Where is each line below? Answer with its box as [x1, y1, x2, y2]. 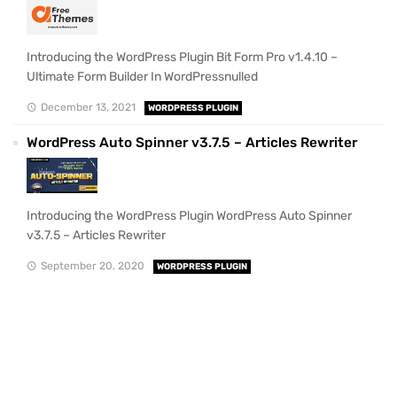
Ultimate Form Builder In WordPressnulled [27, 69, 258, 85]
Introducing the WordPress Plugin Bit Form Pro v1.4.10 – [27, 50, 338, 66]
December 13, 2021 [40, 100, 136, 113]
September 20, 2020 [40, 259, 144, 272]
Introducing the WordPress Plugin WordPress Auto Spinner [27, 208, 352, 224]
